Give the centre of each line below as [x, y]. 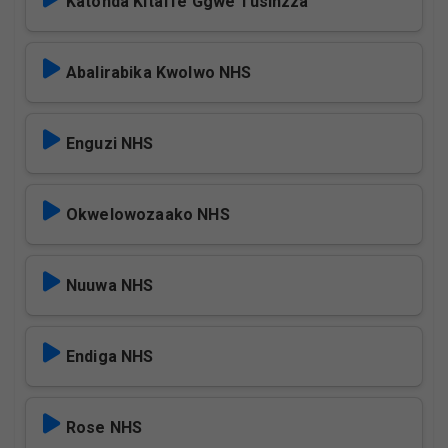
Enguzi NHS [110, 143]
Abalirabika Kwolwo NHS [159, 72]
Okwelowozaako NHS [148, 214]
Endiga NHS [110, 356]
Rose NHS [104, 427]
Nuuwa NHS [110, 285]
